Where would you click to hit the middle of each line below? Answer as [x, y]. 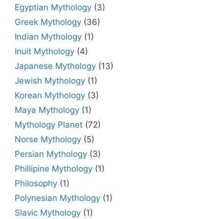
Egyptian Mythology [53, 8]
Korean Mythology [50, 96]
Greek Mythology [48, 22]
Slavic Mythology [48, 213]
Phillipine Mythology [54, 169]
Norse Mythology [48, 140]
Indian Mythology [48, 37]
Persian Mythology [51, 154]
